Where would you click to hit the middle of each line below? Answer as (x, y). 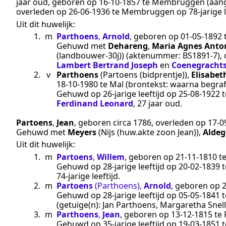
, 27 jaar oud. (158, 103)
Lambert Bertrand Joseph (107, 65)
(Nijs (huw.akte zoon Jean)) (149, 132)
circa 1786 (132, 122)
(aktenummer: (153, 55)
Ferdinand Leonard (95, 103)
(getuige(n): (79, 205)
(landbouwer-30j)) (90, 55)
